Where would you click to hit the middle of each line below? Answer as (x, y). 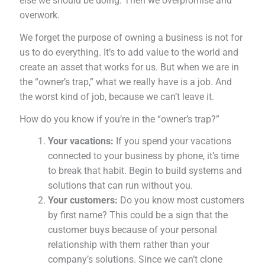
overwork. (41, 15)
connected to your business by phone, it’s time (144, 156)
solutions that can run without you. (121, 186)
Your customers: (83, 201)
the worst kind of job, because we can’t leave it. (117, 96)
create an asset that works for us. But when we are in (130, 67)
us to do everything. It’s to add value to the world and (129, 52)
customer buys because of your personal (133, 230)
